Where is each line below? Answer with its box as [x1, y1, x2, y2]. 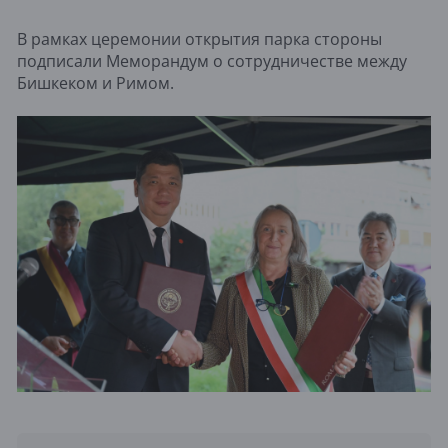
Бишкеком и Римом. [17, 72, 174, 95]
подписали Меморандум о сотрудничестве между [17, 50, 407, 73]
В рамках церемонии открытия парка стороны [17, 28, 382, 51]
